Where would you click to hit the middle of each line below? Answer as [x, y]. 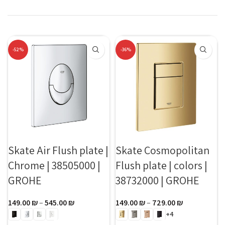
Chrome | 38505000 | [54, 165]
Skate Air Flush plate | [58, 150]
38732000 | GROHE [157, 180]
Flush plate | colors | [161, 165]
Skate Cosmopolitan [162, 150]
